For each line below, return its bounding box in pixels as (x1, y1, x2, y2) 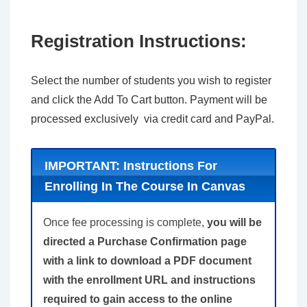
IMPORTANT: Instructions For (44, 158, 217, 173)
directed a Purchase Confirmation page (43, 236, 247, 248)
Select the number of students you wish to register (31, 74, 271, 86)
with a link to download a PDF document (43, 255, 251, 267)
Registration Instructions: (31, 30, 247, 51)
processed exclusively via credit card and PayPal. (31, 112, 274, 125)
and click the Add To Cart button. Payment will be (31, 93, 267, 106)
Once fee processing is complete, (43, 217, 207, 229)
